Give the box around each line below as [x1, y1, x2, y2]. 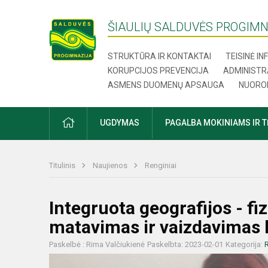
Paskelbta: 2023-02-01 [147, 240, 223, 249]
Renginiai [145, 161, 176, 170]
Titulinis [49, 161, 77, 170]
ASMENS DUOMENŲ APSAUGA [108, 80, 225, 90]
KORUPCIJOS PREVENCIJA [108, 66, 209, 75]
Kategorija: [226, 240, 264, 249]
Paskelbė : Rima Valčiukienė [49, 240, 145, 249]
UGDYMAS [100, 118, 139, 127]
